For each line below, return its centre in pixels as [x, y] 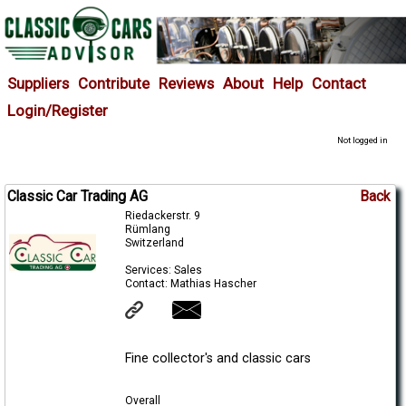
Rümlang [147, 229]
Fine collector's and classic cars [217, 358]
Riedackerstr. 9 [162, 215]
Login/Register [58, 110]
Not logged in [363, 140]
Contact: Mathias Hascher [190, 283]
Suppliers [39, 83]
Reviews [187, 83]
